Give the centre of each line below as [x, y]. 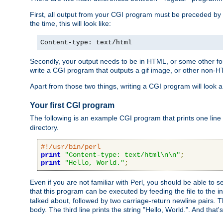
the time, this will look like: [70, 24]
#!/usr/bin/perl [71, 147]
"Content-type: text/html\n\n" [122, 155]
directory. [44, 127]
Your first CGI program [72, 106]
